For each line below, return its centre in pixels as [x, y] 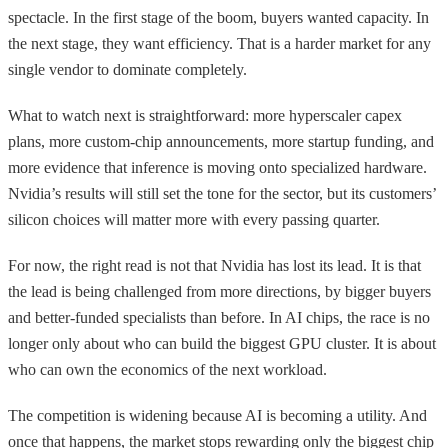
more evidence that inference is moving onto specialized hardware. [217, 167]
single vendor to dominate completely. [127, 69]
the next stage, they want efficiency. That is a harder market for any [219, 43]
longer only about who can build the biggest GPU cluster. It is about [222, 343]
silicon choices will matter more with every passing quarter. [194, 219]
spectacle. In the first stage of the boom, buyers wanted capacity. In [218, 17]
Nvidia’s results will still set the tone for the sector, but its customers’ [222, 193]
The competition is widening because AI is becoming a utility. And [217, 415]
